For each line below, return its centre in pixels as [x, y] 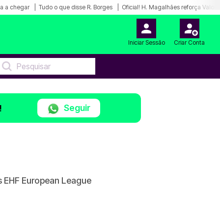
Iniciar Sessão [146, 42]
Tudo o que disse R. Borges [76, 7]
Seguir [76, 108]
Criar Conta [189, 42]
